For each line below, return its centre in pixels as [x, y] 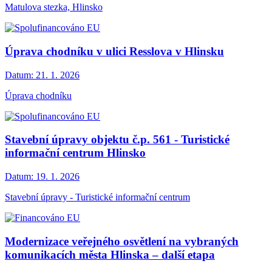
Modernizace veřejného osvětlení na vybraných [122, 241]
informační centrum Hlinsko [75, 153]
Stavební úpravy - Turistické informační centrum [97, 197]
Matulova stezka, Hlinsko [54, 7]
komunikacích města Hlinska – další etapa [110, 254]
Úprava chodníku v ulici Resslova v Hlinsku [114, 52]
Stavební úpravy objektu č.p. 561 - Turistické [117, 140]
